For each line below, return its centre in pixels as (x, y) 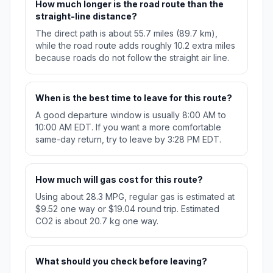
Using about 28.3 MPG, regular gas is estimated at (135, 197)
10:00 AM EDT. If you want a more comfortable (128, 127)
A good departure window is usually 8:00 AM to (131, 115)
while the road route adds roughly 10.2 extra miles (135, 46)
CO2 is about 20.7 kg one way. (97, 221)
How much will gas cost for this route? (119, 180)
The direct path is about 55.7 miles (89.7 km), (126, 34)
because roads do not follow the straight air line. (132, 58)
